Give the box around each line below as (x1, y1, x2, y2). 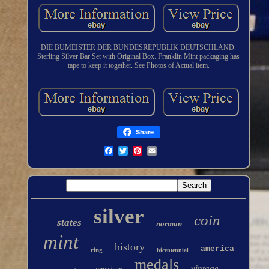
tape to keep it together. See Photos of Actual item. (67, 61, 210, 70)
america (200, 244, 234, 254)
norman (156, 219, 182, 229)
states (56, 217, 82, 229)
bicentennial (156, 247, 189, 254)
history (114, 241, 145, 253)
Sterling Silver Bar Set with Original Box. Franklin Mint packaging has (37, 52, 240, 61)
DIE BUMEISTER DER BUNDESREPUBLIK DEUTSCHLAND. (41, 43, 237, 52)
